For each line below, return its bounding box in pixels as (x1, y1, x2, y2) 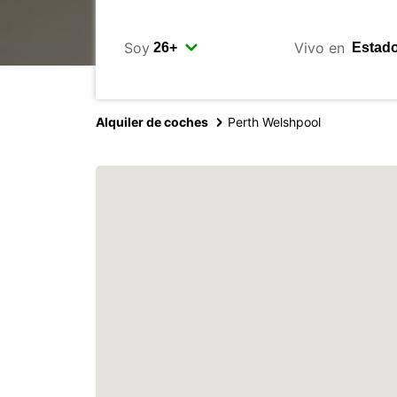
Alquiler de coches (96, 114, 208, 129)
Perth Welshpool (228, 114, 321, 129)
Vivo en (293, 38, 345, 57)
